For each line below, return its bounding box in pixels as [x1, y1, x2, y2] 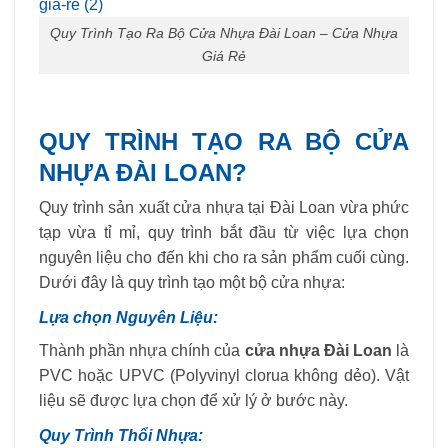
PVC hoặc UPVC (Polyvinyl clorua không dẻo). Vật [39, 366, 409, 384]
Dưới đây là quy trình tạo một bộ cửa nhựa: [39, 274, 345, 292]
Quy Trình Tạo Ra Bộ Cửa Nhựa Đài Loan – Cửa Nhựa [50, 25, 398, 42]
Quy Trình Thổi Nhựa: [39, 426, 203, 444]
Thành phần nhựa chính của [39, 341, 245, 359]
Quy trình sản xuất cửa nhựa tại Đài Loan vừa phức [39, 199, 409, 217]
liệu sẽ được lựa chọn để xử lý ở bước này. [39, 391, 348, 409]
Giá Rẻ [202, 48, 246, 65]
